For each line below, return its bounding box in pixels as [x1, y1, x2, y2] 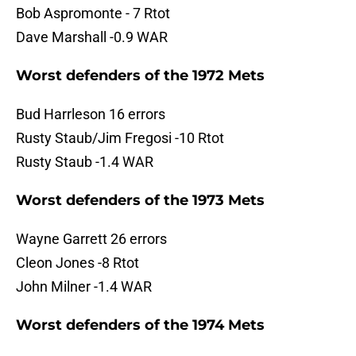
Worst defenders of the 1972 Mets [16, 67, 265, 85]
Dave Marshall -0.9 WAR [16, 29, 168, 46]
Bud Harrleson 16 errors [16, 106, 165, 123]
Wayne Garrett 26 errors [16, 230, 167, 248]
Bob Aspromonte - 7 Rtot [16, 5, 170, 22]
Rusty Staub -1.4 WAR [16, 153, 153, 171]
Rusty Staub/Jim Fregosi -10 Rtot [16, 130, 224, 147]
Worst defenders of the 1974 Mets [16, 316, 265, 335]
